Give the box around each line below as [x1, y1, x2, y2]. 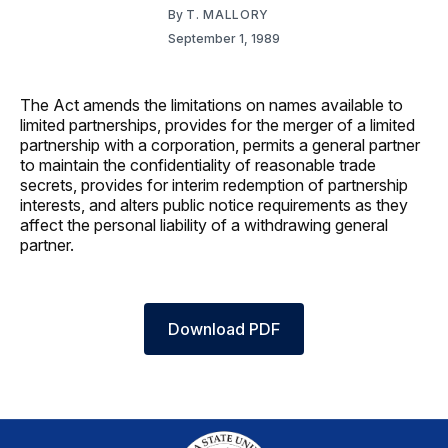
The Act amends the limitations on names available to [20, 94, 403, 115]
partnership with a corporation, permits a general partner [20, 134, 420, 155]
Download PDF [168, 318, 280, 339]
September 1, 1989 [168, 30, 280, 46]
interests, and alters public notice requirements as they [20, 194, 408, 215]
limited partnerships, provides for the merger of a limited [20, 114, 415, 135]
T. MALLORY [186, 6, 269, 22]
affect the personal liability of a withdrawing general [20, 214, 388, 235]
